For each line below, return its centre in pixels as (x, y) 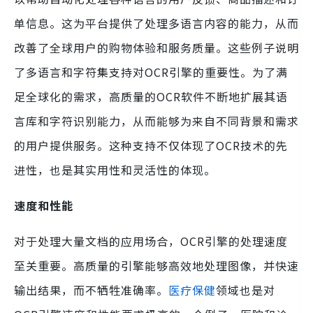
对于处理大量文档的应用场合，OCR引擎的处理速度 (151, 241)
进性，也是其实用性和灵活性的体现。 (115, 170)
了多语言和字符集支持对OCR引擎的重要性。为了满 (151, 72)
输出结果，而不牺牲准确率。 (91, 290)
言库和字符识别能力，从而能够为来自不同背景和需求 (156, 121)
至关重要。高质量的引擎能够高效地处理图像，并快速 (156, 266)
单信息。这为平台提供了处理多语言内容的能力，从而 (156, 23)
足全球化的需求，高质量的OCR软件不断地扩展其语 (151, 97)
